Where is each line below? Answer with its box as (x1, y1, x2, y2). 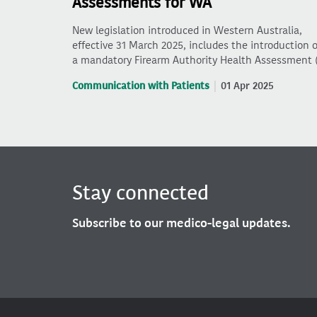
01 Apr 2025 (221, 79, 274, 93)
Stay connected (72, 180, 209, 206)
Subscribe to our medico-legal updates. (72, 214, 291, 231)
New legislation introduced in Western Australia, (72, 23, 302, 38)
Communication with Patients (72, 79, 209, 93)
